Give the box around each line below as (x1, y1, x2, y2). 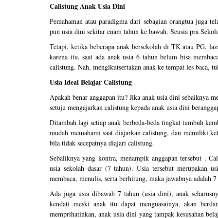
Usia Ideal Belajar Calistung (50, 77, 132, 88)
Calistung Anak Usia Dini (50, 1, 125, 12)
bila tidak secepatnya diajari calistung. (50, 138, 154, 148)
